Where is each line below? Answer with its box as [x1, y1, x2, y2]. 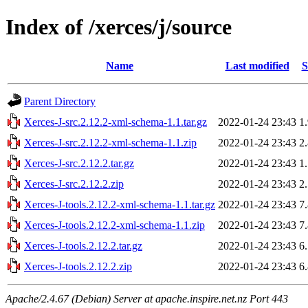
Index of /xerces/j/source [5, 14, 232, 40]
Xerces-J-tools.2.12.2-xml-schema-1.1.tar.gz [24, 198, 215, 210]
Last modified [225, 59, 289, 71]
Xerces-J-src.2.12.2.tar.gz [24, 157, 134, 169]
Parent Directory [24, 95, 96, 107]
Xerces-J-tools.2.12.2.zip [24, 260, 132, 272]
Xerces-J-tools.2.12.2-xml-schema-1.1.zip [24, 219, 205, 231]
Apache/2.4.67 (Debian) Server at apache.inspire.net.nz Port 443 [5, 292, 288, 305]
